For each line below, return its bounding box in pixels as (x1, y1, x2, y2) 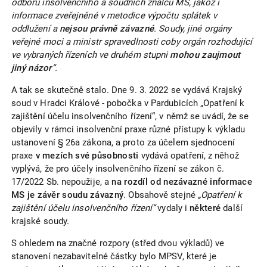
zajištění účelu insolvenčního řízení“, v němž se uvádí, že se (11, 111, 249, 122)
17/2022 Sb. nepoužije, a (11, 176, 109, 188)
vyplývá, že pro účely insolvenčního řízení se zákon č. (11, 163, 224, 175)
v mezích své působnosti (33, 150, 139, 162)
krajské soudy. (11, 216, 70, 227)
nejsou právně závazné (59, 23, 154, 35)
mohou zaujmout (170, 49, 241, 61)
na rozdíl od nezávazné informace (109, 176, 252, 188)
